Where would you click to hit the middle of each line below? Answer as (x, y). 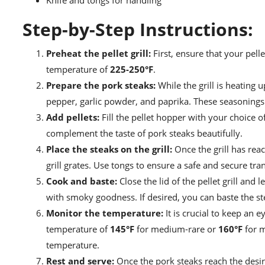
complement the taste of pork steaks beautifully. (144, 133)
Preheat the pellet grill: (98, 54)
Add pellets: (73, 117)
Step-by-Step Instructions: (138, 30)
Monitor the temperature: (105, 213)
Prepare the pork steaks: (101, 85)
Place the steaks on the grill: (109, 149)
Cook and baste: (82, 181)
